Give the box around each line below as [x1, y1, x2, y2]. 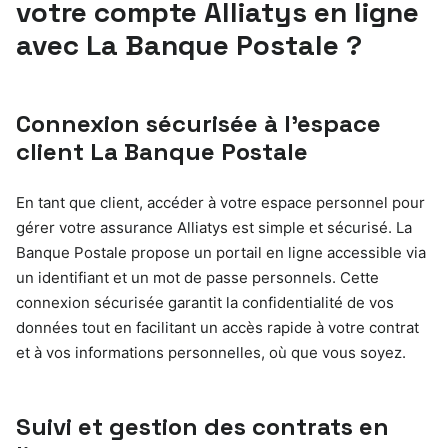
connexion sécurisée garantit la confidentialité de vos [16, 292, 394, 312]
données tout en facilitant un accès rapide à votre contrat [16, 317, 419, 337]
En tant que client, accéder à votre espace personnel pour [16, 192, 425, 212]
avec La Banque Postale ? [16, 26, 362, 63]
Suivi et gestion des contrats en [16, 410, 389, 442]
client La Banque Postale [16, 135, 308, 167]
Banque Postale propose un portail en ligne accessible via [16, 242, 426, 262]
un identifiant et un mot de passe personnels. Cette [16, 267, 379, 287]
